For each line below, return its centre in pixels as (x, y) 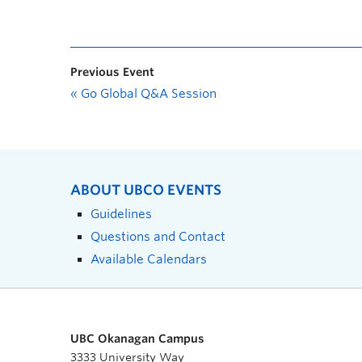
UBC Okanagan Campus (137, 339)
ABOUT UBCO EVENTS (146, 190)
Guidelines (121, 214)
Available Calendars (149, 259)
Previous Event (112, 72)
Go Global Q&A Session (147, 94)
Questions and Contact (158, 236)
